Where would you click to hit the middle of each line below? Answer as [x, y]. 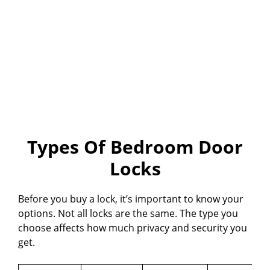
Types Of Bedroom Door [135, 147]
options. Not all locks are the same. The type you [128, 214]
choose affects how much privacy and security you [133, 228]
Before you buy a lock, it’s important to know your [131, 199]
